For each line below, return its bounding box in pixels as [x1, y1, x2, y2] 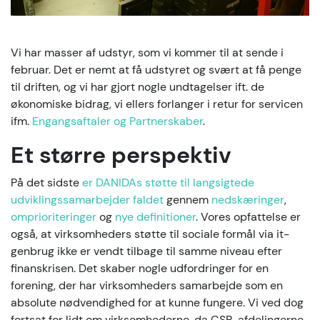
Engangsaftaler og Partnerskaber [32, 114, 203, 129]
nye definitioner [115, 209, 196, 225]
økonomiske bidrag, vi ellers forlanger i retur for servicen [11, 96, 303, 112]
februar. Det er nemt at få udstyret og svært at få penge [11, 62, 301, 78]
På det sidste [11, 175, 82, 191]
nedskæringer [211, 192, 284, 208]
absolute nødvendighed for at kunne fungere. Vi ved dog [11, 295, 304, 311]
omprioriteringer [11, 209, 96, 225]
